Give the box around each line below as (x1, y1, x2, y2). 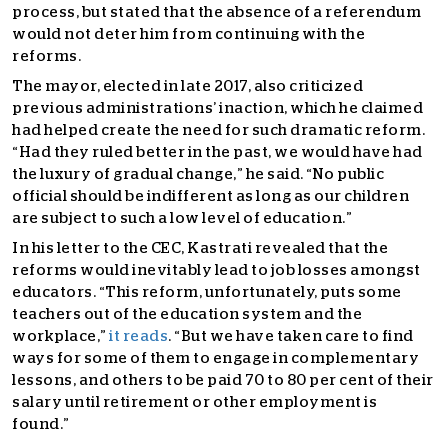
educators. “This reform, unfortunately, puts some (12, 285, 402, 300)
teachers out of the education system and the (12, 307, 362, 322)
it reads (109, 329, 168, 344)
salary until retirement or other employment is (12, 395, 377, 410)
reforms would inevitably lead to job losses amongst (12, 263, 421, 278)
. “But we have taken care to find (168, 329, 414, 344)
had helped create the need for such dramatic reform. (12, 123, 425, 138)
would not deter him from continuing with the (12, 27, 365, 42)
